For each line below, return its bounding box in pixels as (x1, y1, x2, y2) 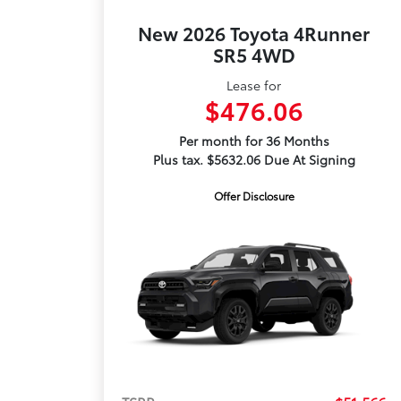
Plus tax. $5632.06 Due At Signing (152, 150, 355, 168)
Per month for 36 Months (178, 132, 329, 149)
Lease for (226, 76, 282, 94)
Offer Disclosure (213, 188, 294, 203)
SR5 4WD (212, 41, 295, 67)
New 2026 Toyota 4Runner (138, 20, 371, 46)
